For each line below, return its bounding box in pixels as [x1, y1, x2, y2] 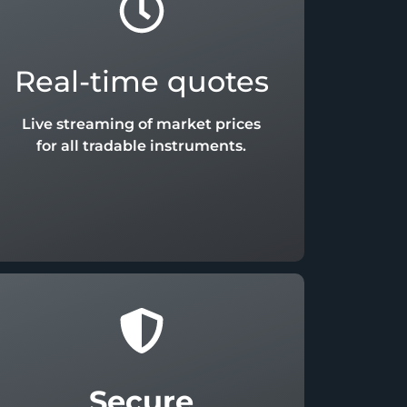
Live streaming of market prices [22, 115, 262, 134]
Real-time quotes [14, 64, 269, 100]
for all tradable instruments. [36, 137, 247, 155]
